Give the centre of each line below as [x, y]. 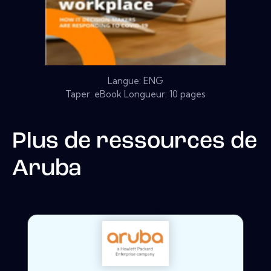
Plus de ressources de [135, 142]
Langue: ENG [135, 80]
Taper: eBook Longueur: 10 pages [135, 94]
